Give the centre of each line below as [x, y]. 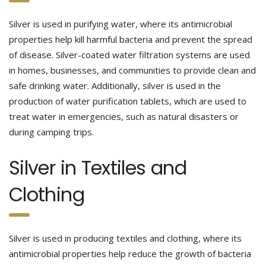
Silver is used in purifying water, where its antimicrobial [121, 24]
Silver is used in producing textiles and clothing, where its [125, 238]
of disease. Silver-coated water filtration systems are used [129, 55]
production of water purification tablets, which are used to [128, 101]
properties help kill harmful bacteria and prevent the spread [131, 39]
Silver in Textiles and [98, 168]
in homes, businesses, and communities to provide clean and [132, 70]
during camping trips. [51, 132]
